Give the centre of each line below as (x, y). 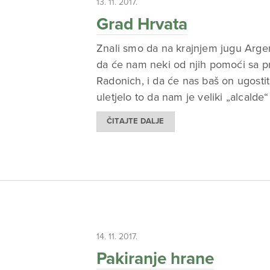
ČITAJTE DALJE (136, 121)
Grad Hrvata (142, 24)
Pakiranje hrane (155, 258)
